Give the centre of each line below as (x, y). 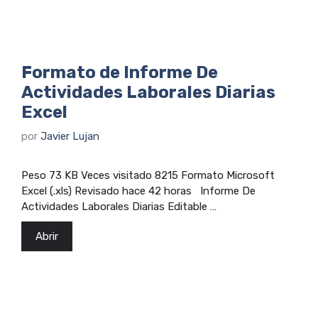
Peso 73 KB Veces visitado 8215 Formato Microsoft (148, 176)
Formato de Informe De (120, 72)
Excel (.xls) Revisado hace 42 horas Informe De (138, 191)
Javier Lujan (70, 137)
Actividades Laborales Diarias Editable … (119, 207)
